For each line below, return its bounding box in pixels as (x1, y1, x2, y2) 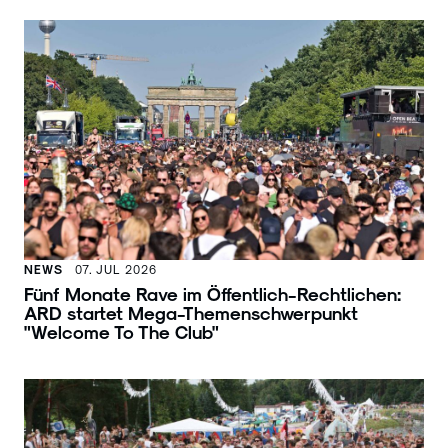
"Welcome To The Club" (24, 321, 219, 343)
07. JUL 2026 (75, 262, 157, 277)
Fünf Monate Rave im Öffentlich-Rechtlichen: (24, 283, 401, 305)
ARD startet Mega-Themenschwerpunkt (24, 302, 358, 324)
